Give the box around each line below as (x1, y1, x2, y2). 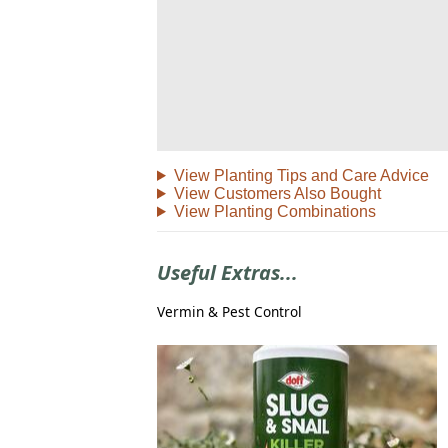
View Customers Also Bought (173, 184, 381, 202)
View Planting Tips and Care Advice (173, 166, 429, 184)
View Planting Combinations (173, 202, 376, 220)
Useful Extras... (157, 258, 298, 286)
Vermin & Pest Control (157, 302, 302, 322)
